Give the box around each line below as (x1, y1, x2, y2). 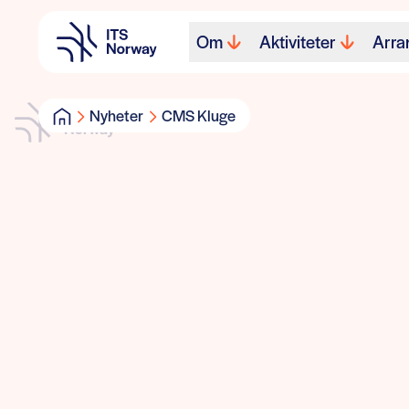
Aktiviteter (259, 29, 336, 54)
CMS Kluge (162, 104, 236, 126)
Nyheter (89, 104, 143, 126)
